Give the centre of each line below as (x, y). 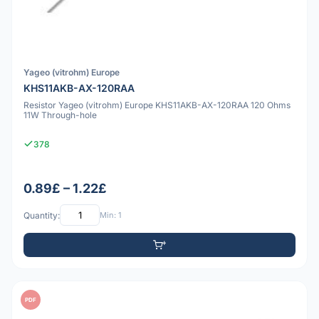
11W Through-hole (60, 115)
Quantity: (42, 215)
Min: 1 (110, 215)
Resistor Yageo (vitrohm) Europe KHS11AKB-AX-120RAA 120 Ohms (157, 105)
